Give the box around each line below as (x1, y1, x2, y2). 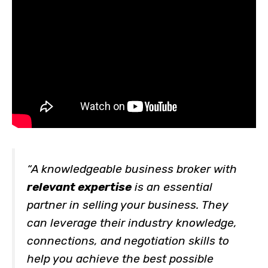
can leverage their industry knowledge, (27, 215, 237, 230)
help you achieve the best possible (27, 251, 214, 266)
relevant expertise (27, 179, 132, 194)
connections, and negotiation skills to (27, 233, 229, 248)
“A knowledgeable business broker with (27, 162, 237, 176)
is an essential (132, 179, 212, 194)
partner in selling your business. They (27, 197, 229, 212)
